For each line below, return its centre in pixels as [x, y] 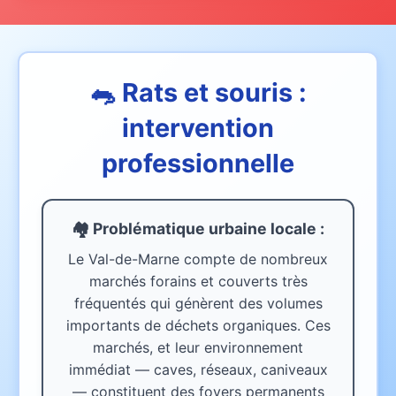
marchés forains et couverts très [198, 282]
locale [293, 229]
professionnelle [198, 164]
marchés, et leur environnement [198, 348]
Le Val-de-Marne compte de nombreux [198, 259]
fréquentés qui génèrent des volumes [198, 304]
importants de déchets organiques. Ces [198, 326]
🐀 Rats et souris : [198, 93]
